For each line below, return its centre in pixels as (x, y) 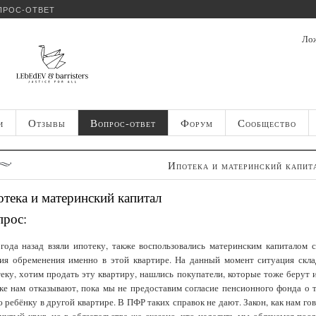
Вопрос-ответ (123, 123)
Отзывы (47, 123)
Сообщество (267, 123)
